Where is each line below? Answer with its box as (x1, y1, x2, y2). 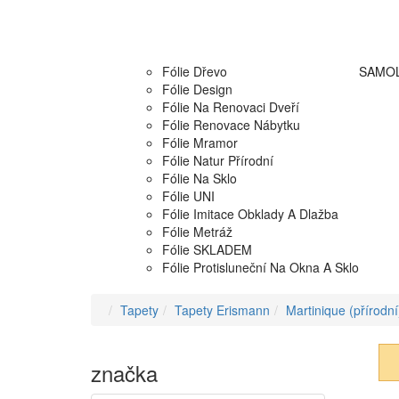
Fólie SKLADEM (162, 240, 252, 259)
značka (91, 357, 158, 389)
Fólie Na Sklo (162, 169, 237, 188)
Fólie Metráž (162, 223, 232, 241)
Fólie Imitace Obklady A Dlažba (162, 205, 338, 224)
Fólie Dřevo (162, 62, 227, 81)
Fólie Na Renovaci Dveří (162, 98, 299, 117)
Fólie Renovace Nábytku (162, 116, 300, 134)
